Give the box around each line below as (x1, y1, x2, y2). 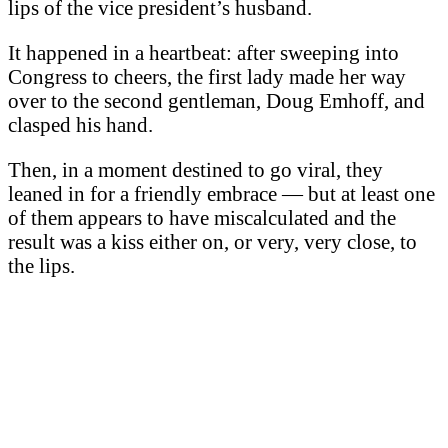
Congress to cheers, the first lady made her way (8, 64, 406, 88)
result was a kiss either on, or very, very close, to (8, 229, 417, 253)
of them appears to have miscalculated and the (8, 205, 396, 229)
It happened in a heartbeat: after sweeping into (8, 40, 399, 64)
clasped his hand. (8, 112, 153, 136)
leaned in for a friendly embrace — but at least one (8, 181, 435, 205)
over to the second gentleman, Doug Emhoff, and (8, 88, 425, 112)
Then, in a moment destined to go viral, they (8, 157, 383, 181)
